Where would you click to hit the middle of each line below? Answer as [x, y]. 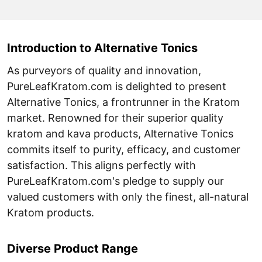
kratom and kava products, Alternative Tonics [120, 134]
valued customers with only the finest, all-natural [128, 197]
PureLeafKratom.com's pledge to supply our [116, 181]
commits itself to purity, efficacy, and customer [124, 149]
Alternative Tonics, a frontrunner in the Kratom [123, 102]
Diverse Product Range [73, 249]
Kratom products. [51, 213]
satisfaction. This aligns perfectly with [101, 165]
